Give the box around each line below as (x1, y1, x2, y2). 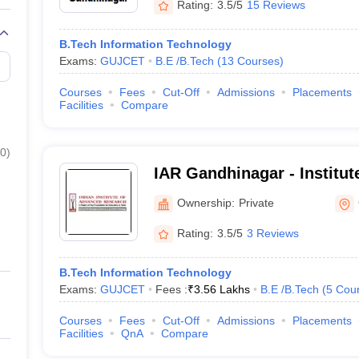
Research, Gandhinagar (153, 185, 333, 203)
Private (238, 196, 274, 209)
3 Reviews (246, 226, 299, 240)
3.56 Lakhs (193, 283, 250, 296)
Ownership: (176, 196, 235, 209)
